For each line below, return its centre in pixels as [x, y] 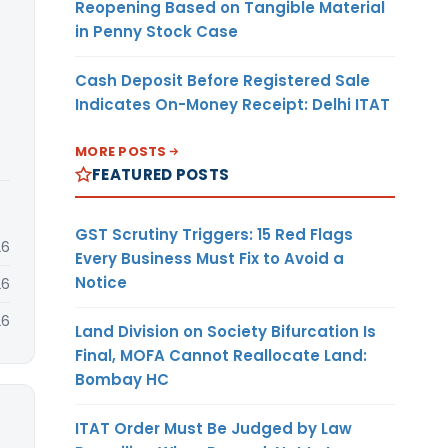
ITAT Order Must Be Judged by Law [213, 428]
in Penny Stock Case [156, 31]
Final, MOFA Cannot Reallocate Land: [221, 355]
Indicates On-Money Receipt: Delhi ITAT [232, 104]
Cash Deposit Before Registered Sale [222, 80]
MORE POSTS [121, 151]
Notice [101, 282]
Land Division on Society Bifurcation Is [225, 331]
